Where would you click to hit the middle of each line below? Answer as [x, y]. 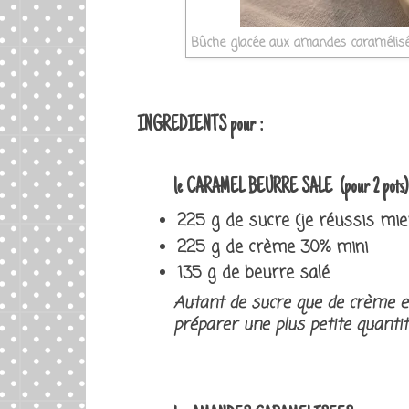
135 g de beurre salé [256, 274]
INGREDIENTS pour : [202, 126]
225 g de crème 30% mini [273, 247]
